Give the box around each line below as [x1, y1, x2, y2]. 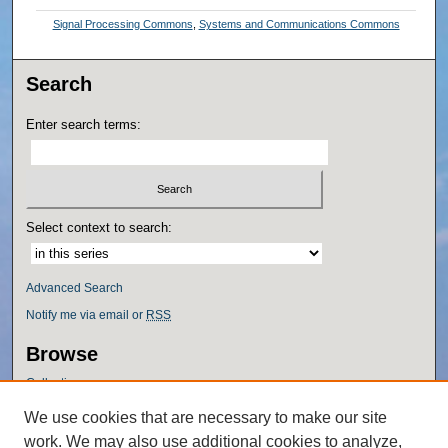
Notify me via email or [26, 307, 147, 322]
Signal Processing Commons [52, 18, 193, 31]
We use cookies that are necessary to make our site [24, 409, 387, 426]
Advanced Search [26, 280, 124, 295]
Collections [26, 375, 88, 390]
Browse [26, 342, 99, 365]
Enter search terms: [26, 117, 142, 133]
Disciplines [26, 397, 87, 412]
